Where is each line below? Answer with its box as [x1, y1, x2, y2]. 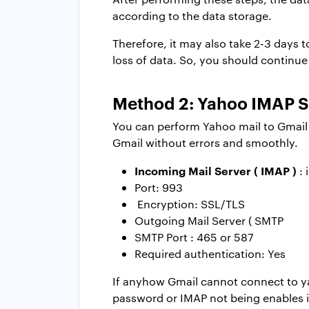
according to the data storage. [112, 8, 272, 23]
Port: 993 [134, 180, 183, 195]
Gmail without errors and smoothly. [112, 135, 298, 150]
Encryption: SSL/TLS [134, 197, 245, 212]
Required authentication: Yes [134, 246, 286, 261]
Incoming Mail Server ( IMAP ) [134, 163, 297, 179]
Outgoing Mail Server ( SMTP [134, 213, 283, 228]
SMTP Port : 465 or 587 [134, 230, 254, 245]
